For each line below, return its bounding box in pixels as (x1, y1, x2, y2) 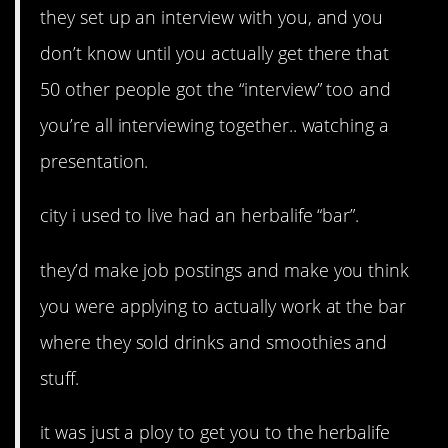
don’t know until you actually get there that (40, 41, 390, 66)
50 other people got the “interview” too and (40, 77, 392, 102)
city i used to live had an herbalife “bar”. (40, 203, 360, 228)
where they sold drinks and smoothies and (40, 329, 388, 354)
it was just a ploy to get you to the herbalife (40, 419, 391, 444)
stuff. (40, 365, 79, 390)
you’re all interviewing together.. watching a (40, 113, 390, 138)
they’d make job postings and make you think (40, 257, 410, 282)
